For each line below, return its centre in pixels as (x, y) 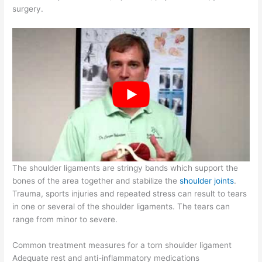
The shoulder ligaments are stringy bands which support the (125, 168)
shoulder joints (207, 181)
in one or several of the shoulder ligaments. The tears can (121, 207)
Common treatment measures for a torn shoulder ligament (122, 245)
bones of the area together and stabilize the (96, 181)
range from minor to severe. (65, 220)
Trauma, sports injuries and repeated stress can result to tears (130, 194)
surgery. (28, 9)
